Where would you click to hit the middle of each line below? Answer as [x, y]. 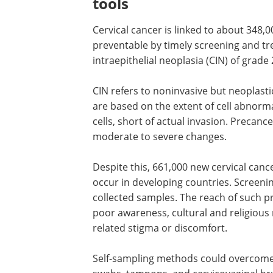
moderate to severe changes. [160, 137]
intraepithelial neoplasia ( [151, 61]
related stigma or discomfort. [160, 228]
